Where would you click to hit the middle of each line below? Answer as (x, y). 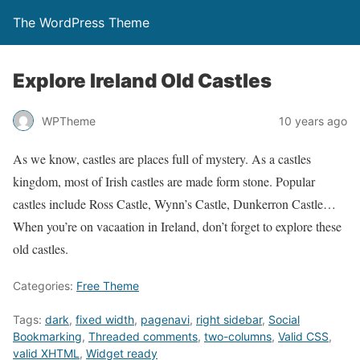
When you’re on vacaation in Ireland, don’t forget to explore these (177, 226)
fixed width (105, 319)
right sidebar (229, 319)
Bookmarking (47, 336)
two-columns (238, 336)
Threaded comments (143, 336)
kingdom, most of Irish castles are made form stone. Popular (164, 181)
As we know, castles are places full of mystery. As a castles (162, 159)
